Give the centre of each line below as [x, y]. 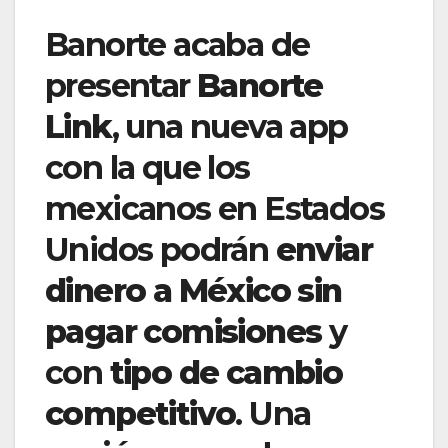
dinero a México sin [193, 290]
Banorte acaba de [177, 44]
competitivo [140, 413]
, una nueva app [229, 126]
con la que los [147, 167]
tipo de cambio [226, 372]
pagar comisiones [183, 331]
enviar [324, 249]
